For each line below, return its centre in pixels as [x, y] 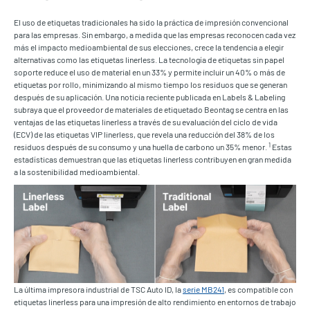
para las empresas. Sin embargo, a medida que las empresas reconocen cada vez [155, 35]
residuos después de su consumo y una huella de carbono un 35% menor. [141, 147]
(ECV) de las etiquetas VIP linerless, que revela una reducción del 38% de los [144, 135]
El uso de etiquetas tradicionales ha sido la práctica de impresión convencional [151, 22]
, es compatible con [258, 289]
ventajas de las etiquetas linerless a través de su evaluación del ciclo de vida [146, 122]
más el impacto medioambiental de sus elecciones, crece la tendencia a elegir [149, 47]
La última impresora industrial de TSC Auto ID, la [98, 289]
